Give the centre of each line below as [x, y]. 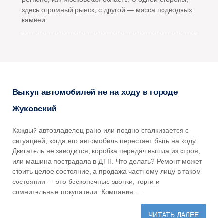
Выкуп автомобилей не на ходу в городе [95, 92]
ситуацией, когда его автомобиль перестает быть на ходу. [105, 140]
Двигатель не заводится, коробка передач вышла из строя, [106, 151]
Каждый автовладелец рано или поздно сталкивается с [100, 130]
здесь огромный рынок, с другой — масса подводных [107, 9]
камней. [35, 20]
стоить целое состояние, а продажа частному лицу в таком [107, 171]
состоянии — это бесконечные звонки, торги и [86, 181]
